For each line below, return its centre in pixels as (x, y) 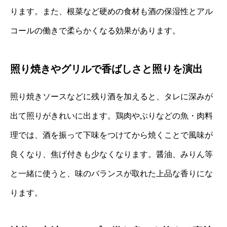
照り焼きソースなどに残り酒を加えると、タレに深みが (111, 97)
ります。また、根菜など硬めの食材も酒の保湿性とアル (111, 12)
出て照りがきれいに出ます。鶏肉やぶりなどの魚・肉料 (111, 116)
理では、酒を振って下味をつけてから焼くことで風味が (111, 135)
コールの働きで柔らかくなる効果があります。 (95, 31)
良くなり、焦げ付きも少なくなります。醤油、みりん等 (111, 155)
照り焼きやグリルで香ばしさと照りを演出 (106, 69)
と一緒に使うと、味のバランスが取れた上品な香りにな (111, 174)
